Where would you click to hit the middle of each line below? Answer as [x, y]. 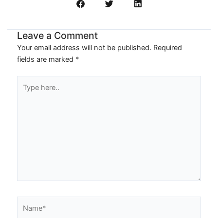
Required [168, 48]
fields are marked [46, 60]
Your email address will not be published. [84, 48]
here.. [26, 93]
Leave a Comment [57, 36]
